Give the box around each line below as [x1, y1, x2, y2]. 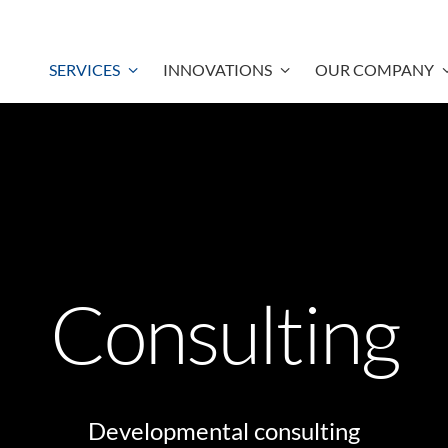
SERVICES [48, 60, 120, 79]
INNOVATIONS [162, 60, 272, 79]
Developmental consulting [88, 416, 360, 445]
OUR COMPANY [314, 60, 434, 79]
